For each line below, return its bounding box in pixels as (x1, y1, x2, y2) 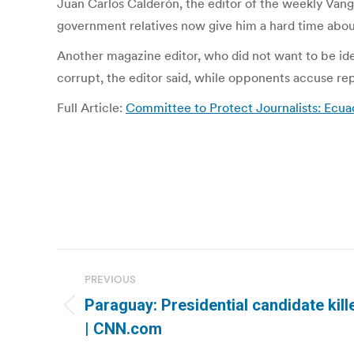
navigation (56, 284, 184, 316)
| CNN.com (85, 319, 162, 338)
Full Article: (57, 100, 126, 115)
